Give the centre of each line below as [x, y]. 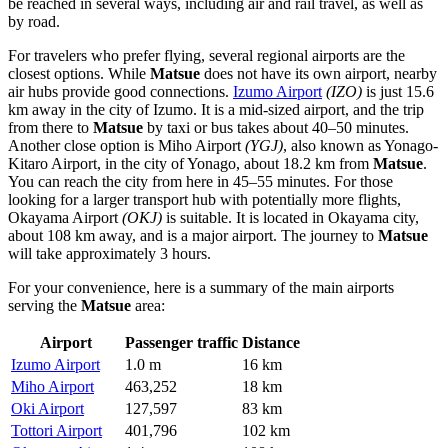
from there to [50, 127]
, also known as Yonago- [360, 145]
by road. [34, 21]
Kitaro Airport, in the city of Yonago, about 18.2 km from [190, 163]
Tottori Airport [56, 430]
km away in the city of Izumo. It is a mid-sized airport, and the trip [216, 109]
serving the [44, 305]
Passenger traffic [181, 342]
